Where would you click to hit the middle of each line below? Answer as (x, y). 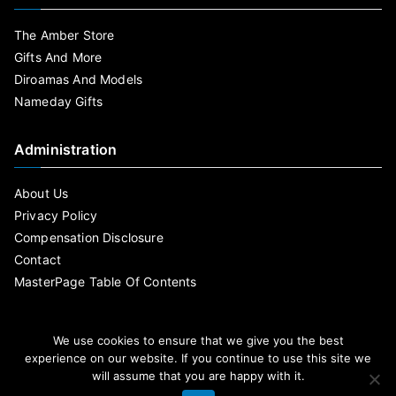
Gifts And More (58, 57)
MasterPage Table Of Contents (106, 282)
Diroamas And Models (79, 79)
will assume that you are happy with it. (198, 376)
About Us (42, 193)
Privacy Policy (56, 215)
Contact (38, 259)
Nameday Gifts (59, 101)
